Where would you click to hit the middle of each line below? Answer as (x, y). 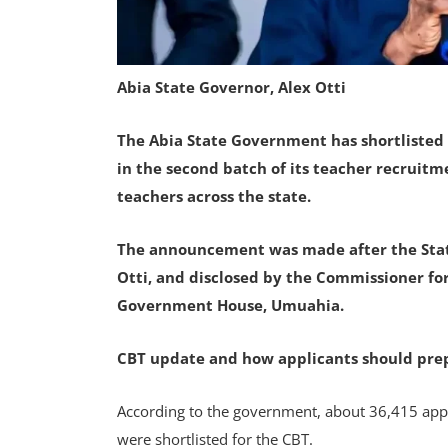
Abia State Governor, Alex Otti (231, 87)
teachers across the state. (214, 196)
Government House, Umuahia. (230, 305)
